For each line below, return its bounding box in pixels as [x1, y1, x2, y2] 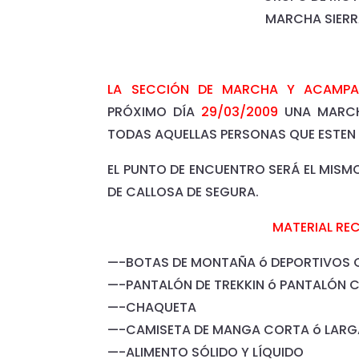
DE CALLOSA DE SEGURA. [107, 183, 260, 202]
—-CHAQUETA [107, 298, 197, 317]
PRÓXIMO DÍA [107, 103, 202, 122]
